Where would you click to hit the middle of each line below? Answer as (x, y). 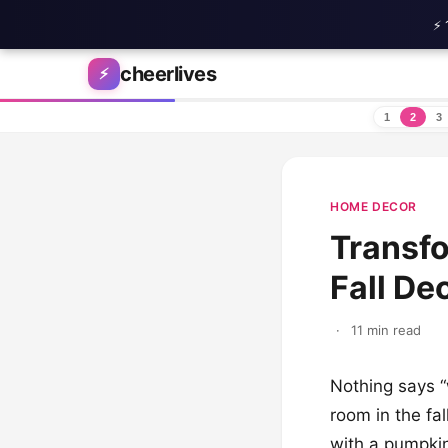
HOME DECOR (373, 206)
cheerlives (168, 74)
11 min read (385, 330)
